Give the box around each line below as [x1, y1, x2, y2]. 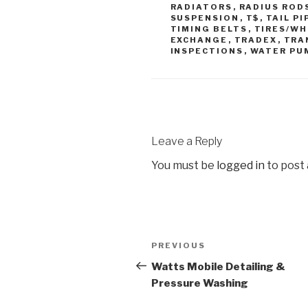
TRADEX [234, 34, 278, 45]
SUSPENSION [170, 12, 240, 23]
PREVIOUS [151, 240, 206, 250]
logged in [217, 158, 265, 172]
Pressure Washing [151, 276, 248, 289]
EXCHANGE [170, 34, 228, 45]
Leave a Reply [151, 134, 222, 148]
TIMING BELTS [170, 23, 248, 34]
